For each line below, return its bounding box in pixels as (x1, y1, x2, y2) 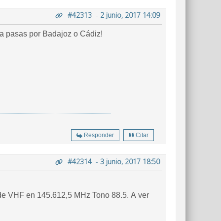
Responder (84, 132, 114, 139)
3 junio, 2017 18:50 (100, 157, 160, 166)
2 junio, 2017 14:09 (100, 10, 160, 20)
